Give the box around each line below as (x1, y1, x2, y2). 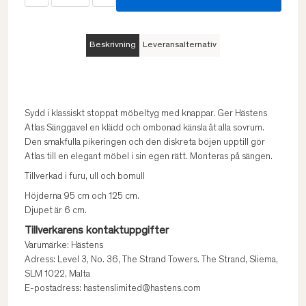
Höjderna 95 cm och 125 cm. (25, 192, 139, 201)
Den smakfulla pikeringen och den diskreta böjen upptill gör (25, 138, 265, 148)
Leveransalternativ (143, 41, 217, 50)
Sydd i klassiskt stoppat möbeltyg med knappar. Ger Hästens (25, 109, 267, 119)
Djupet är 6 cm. (25, 206, 87, 216)
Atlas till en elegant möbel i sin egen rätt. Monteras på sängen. (25, 152, 273, 162)
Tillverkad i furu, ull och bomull (25, 172, 145, 182)
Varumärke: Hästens (25, 241, 103, 251)
